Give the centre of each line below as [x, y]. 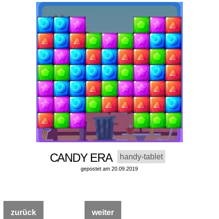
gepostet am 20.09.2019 [109, 169]
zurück [23, 213]
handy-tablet [142, 157]
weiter [103, 213]
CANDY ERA [84, 158]
